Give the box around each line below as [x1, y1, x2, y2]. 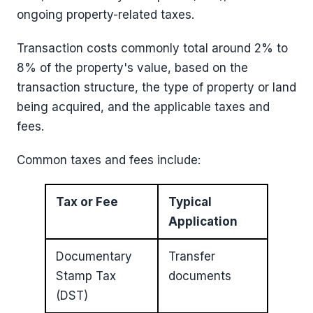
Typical [168, 194, 212, 209]
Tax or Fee [56, 194, 118, 209]
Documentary [56, 249, 132, 263]
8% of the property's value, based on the [17, 60, 248, 75]
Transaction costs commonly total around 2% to [17, 41, 288, 55]
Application [168, 214, 238, 228]
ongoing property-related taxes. [17, 7, 194, 22]
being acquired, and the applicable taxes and [17, 99, 270, 114]
